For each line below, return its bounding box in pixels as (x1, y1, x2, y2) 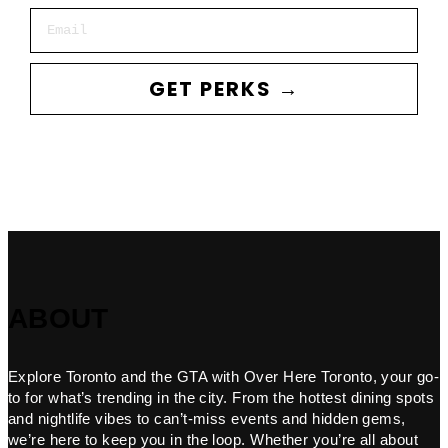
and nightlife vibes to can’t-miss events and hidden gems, (8, 409, 406, 427)
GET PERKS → (148, 74, 300, 103)
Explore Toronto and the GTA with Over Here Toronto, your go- (8, 367, 440, 385)
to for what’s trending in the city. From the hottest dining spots (8, 388, 435, 406)
